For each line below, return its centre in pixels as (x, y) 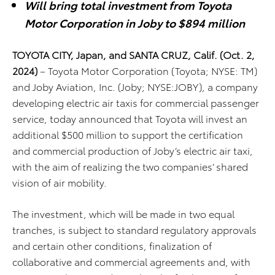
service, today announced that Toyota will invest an (130, 118)
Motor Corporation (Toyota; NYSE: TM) (169, 71)
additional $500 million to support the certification (128, 134)
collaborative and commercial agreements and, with (131, 261)
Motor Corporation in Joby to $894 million (135, 23)
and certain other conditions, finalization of (112, 246)
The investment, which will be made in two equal (123, 214)
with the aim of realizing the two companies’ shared (130, 166)
